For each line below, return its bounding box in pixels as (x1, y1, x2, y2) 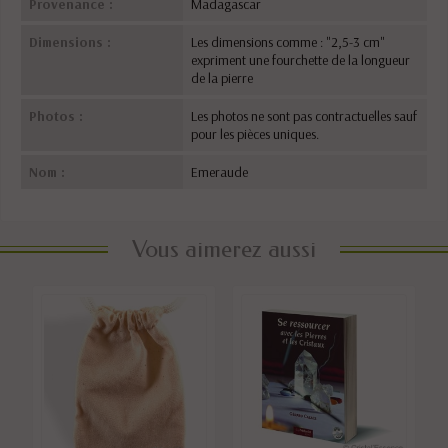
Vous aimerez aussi (132, 234, 316, 263)
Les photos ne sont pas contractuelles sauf (191, 106, 418, 125)
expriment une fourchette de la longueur (191, 50, 411, 69)
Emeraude (191, 162, 249, 181)
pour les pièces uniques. (191, 124, 320, 143)
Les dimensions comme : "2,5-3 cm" (191, 32, 386, 51)
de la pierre (191, 68, 254, 87)
